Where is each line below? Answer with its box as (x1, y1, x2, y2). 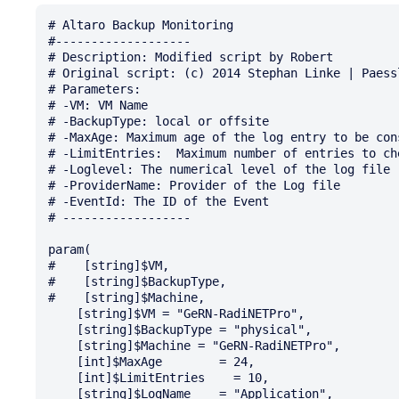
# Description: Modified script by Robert (48, 49, 333, 64)
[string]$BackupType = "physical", (48, 322, 77, 337)
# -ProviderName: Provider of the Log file (48, 177, 340, 192)
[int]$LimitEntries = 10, (48, 370, 77, 385)
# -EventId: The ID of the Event (48, 193, 269, 208)
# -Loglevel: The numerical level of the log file (48, 161, 390, 176)
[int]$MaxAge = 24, (48, 354, 77, 369)
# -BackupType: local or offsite (48, 113, 269, 128)
